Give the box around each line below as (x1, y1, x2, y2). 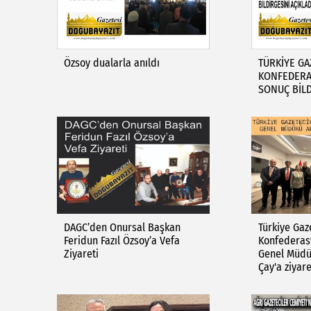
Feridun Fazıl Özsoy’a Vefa (64, 234, 180, 247)
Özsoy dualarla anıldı (64, 56, 160, 69)
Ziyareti (64, 247, 99, 260)
